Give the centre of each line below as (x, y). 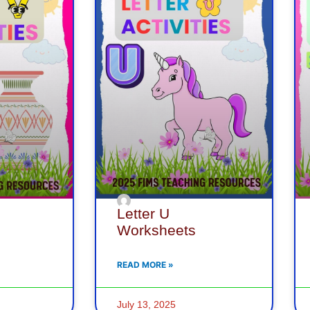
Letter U (143, 214)
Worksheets (156, 230)
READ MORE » (145, 265)
